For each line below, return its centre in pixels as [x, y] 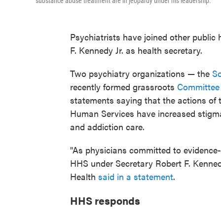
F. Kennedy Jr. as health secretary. [136, 50]
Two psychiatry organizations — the [140, 73]
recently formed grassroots [124, 87]
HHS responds [105, 200]
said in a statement [136, 176]
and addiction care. [107, 127]
